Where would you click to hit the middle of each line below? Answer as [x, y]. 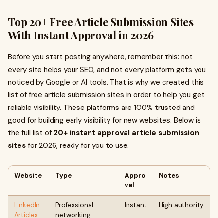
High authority [181, 205]
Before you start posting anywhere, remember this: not [100, 57]
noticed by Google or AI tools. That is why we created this [106, 82]
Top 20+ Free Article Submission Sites [101, 22]
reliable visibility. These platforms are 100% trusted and [101, 108]
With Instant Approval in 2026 [81, 35]
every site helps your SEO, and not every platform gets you [107, 70]
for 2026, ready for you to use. [77, 145]
